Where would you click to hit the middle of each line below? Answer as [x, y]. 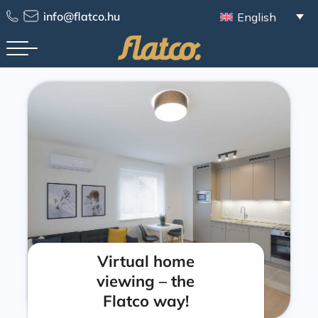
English [257, 17]
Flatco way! [146, 300]
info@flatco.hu [81, 16]
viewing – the [146, 280]
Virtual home [146, 261]
